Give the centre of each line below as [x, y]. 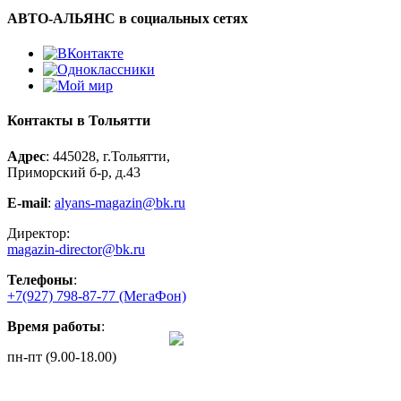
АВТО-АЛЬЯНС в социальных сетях [128, 18]
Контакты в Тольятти [79, 121]
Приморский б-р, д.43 [74, 172]
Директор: [38, 233]
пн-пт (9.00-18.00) [62, 356]
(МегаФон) [153, 295]
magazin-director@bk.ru [76, 249]
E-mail [27, 202]
